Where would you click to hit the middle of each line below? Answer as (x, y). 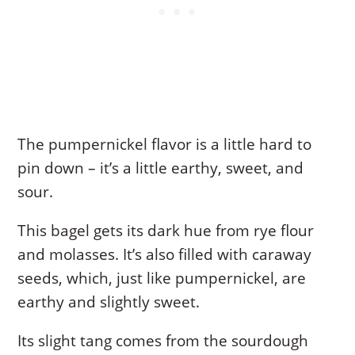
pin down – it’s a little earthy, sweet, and (161, 168)
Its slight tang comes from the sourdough (163, 341)
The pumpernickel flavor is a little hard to (165, 145)
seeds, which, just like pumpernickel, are (162, 279)
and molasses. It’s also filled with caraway (165, 255)
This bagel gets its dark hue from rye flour (166, 231)
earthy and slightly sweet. (109, 302)
